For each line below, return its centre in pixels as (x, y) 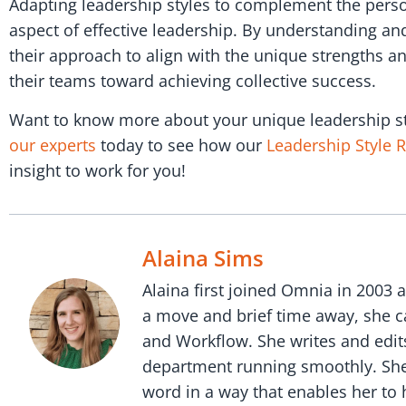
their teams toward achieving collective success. (193, 81)
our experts (53, 145)
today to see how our (181, 145)
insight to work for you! (97, 170)
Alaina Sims (203, 257)
